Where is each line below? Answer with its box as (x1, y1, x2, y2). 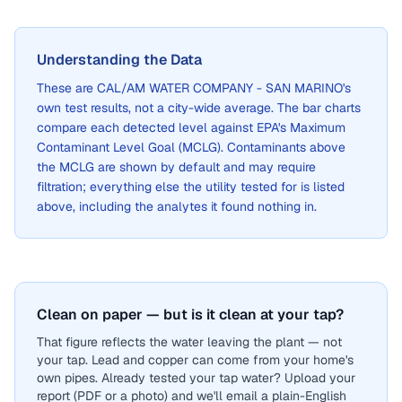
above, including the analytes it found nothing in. (37, 198, 317, 214)
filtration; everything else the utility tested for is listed (37, 179, 345, 195)
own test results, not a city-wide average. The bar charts (37, 100, 361, 116)
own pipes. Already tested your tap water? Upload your (37, 370, 355, 386)
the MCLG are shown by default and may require (37, 159, 316, 175)
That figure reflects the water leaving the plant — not (37, 334, 342, 350)
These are (37, 80, 97, 96)
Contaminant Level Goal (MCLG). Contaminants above (37, 139, 345, 155)
